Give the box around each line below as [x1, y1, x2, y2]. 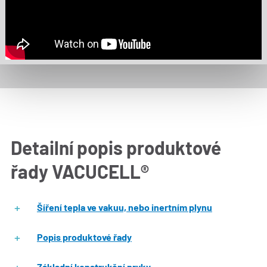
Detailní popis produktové [10, 136, 221, 159]
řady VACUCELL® [10, 160, 149, 182]
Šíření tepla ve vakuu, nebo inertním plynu [36, 201, 212, 213]
